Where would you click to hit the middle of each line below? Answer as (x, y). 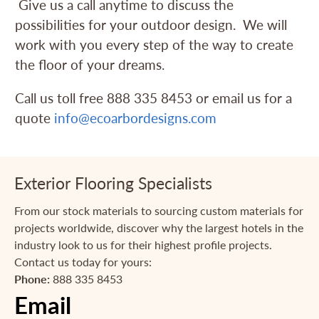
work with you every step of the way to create (155, 45)
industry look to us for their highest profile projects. (143, 245)
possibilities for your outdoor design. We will (151, 25)
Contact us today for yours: (83, 262)
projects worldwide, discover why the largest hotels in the (159, 228)
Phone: (32, 279)
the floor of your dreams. (95, 65)
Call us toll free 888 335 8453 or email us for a (154, 98)
